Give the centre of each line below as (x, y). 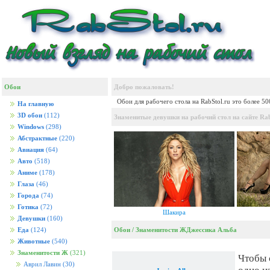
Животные (34, 241)
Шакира (174, 212)
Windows (31, 127)
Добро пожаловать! (144, 87)
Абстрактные (37, 138)
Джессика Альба (212, 230)
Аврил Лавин (42, 264)
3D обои (30, 115)
